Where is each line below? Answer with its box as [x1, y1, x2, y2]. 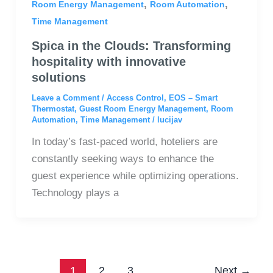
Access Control [106, 93, 164, 103]
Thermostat [31, 104, 74, 114]
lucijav [157, 115, 182, 125]
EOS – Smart [168, 93, 218, 103]
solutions [31, 71, 86, 85]
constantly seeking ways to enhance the [31, 153, 214, 165]
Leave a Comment [31, 93, 99, 103]
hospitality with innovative [31, 55, 186, 69]
